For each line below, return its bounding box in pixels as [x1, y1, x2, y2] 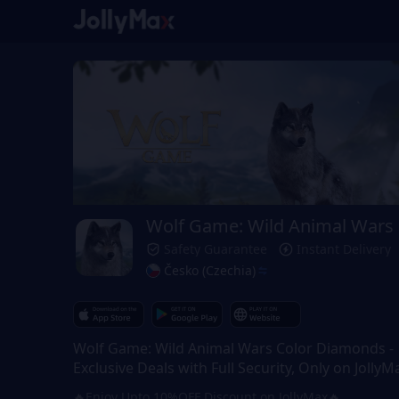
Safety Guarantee [164, 240, 267, 258]
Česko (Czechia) [164, 262, 256, 280]
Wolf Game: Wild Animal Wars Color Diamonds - [73, 338, 394, 359]
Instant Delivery [297, 240, 391, 258]
